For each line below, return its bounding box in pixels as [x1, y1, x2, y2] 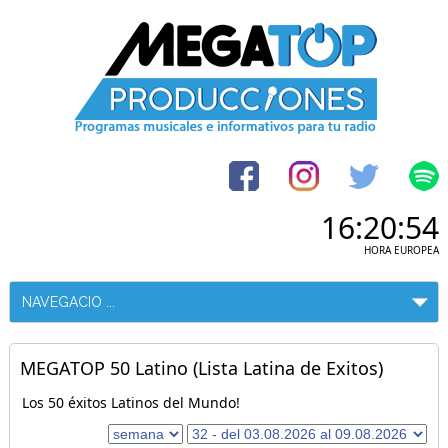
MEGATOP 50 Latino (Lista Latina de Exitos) [19, 356, 383, 380]
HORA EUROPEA [364, 243, 440, 257]
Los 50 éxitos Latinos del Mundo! [21, 393, 240, 412]
